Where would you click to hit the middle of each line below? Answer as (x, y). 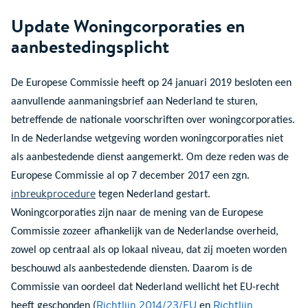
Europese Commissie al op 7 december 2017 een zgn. (130, 176)
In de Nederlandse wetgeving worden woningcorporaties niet (147, 139)
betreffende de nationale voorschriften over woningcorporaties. (153, 120)
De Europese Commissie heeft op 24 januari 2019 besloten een (151, 83)
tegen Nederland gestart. (153, 194)
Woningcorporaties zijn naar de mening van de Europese (137, 213)
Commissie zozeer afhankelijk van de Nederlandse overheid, (145, 231)
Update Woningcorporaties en (128, 25)
